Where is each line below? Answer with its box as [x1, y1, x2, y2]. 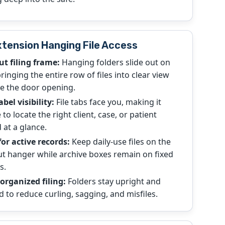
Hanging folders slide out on [59, 56, 170, 68]
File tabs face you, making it [54, 96, 161, 108]
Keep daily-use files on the [69, 136, 171, 148]
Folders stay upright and [65, 176, 161, 187]
